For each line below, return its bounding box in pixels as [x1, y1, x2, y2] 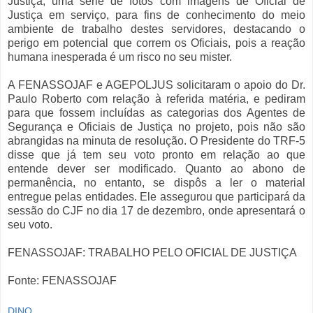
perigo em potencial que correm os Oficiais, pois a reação [8, 37, 305, 50]
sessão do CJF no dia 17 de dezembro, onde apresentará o [8, 205, 305, 217]
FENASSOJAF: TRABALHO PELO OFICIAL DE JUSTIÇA [8, 247, 297, 259]
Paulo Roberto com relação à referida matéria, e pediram [8, 93, 305, 105]
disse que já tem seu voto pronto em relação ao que [8, 149, 305, 161]
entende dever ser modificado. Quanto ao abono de [8, 163, 305, 175]
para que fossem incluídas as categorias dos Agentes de [8, 107, 305, 119]
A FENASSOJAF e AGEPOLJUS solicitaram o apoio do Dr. [8, 79, 305, 92]
